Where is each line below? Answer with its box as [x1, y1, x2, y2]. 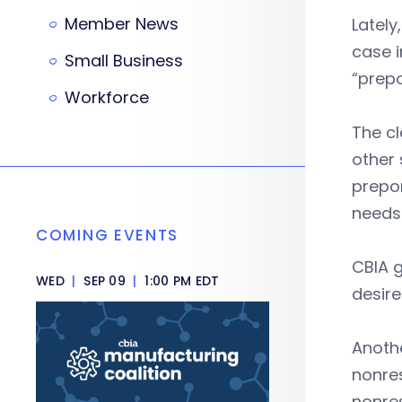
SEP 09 [79, 272, 130, 290]
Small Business [65, 49, 183, 72]
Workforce [65, 86, 149, 109]
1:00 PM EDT [141, 272, 220, 290]
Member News [65, 13, 179, 35]
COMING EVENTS [36, 224, 179, 246]
